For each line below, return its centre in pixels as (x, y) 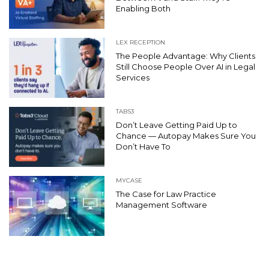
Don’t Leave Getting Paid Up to (177, 125)
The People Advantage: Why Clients (186, 56)
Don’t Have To (144, 146)
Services (133, 77)
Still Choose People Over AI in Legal (186, 66)
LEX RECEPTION (141, 42)
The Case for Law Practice (166, 194)
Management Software (162, 204)
